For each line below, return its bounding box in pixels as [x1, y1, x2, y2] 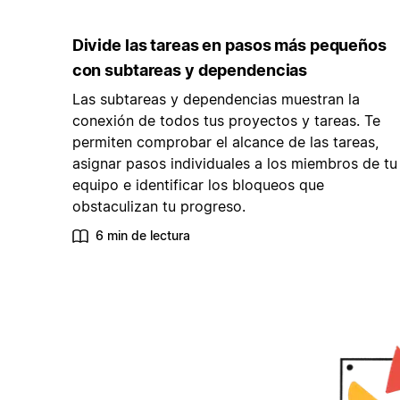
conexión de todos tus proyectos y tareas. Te [71, 111, 380, 129]
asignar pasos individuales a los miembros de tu [71, 154, 397, 172]
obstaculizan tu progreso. [71, 196, 246, 215]
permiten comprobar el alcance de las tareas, [71, 132, 379, 151]
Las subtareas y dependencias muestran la [71, 89, 360, 108]
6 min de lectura [95, 227, 190, 243]
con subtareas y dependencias [71, 60, 308, 79]
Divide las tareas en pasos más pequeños [71, 35, 387, 54]
